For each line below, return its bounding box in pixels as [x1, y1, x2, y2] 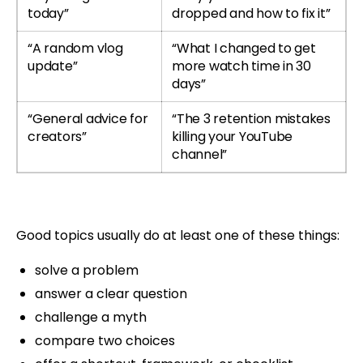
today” [28, 4, 69, 23]
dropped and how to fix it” [172, 4, 331, 23]
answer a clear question [34, 284, 187, 303]
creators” [28, 127, 87, 147]
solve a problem [34, 260, 139, 280]
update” [28, 57, 78, 76]
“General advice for [28, 109, 148, 129]
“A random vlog [28, 39, 123, 58]
